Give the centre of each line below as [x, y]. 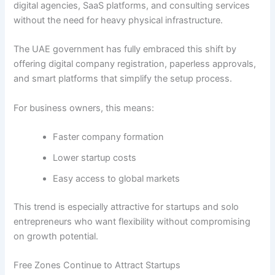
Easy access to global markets [117, 179]
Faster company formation [109, 137]
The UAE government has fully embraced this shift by [125, 49]
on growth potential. [56, 237]
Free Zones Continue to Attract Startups [97, 265]
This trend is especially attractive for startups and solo [126, 207]
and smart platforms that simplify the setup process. [123, 79]
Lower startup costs [95, 158]
